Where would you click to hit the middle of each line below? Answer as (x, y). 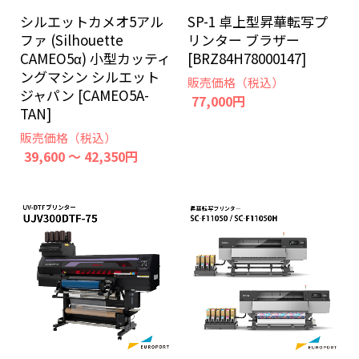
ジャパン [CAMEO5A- (85, 95)
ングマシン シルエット (90, 77)
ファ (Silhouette (72, 40)
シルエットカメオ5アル (92, 21)
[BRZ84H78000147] (247, 58)
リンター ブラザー (244, 40)
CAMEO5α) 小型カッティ (95, 58)
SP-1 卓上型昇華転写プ (258, 21)
